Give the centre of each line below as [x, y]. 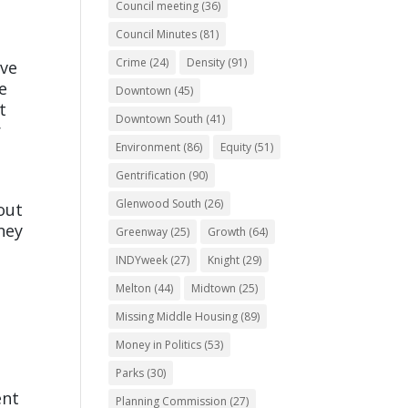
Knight [224, 260]
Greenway [142, 232]
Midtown [214, 288]
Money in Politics [159, 345]
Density [206, 62]
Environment [148, 147]
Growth [227, 232]
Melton [134, 288]
